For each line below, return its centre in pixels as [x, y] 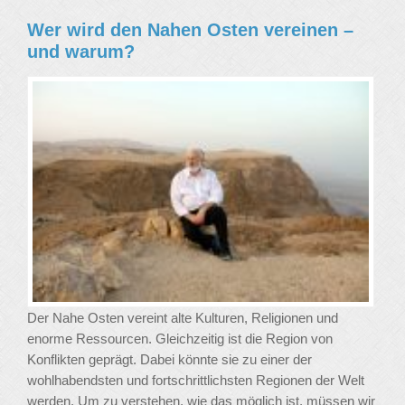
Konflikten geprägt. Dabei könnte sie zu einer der [170, 360]
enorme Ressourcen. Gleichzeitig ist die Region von [180, 339]
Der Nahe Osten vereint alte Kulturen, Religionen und [183, 318]
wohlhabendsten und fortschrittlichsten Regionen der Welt [196, 381]
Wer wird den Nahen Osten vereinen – [190, 29]
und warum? [81, 51]
